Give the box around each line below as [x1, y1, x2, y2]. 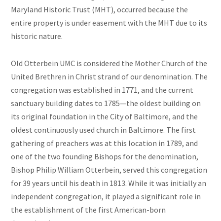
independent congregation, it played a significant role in [11, 191, 201, 202]
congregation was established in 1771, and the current [11, 85, 194, 95]
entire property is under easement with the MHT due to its [11, 18, 208, 28]
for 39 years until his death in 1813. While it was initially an [11, 178, 207, 188]
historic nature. [11, 31, 63, 41]
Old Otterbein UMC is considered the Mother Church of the [11, 58, 208, 69]
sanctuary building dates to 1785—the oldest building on [11, 98, 201, 109]
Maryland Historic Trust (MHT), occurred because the [11, 4, 188, 15]
